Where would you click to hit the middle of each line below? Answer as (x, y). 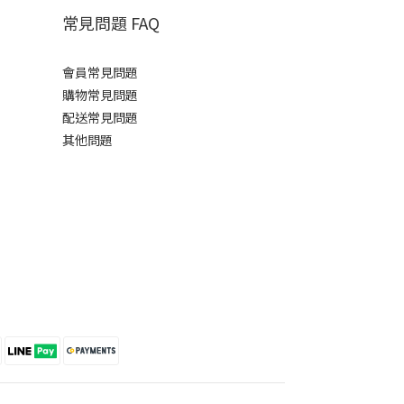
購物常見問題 (100, 94)
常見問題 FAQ (110, 22)
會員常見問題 (100, 72)
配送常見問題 (100, 117)
